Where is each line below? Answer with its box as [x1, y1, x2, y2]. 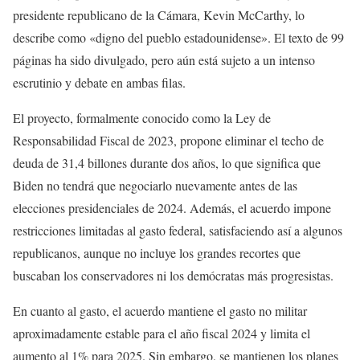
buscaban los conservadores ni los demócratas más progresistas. [13, 266, 333, 284]
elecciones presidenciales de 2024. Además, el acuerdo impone [13, 198, 331, 216]
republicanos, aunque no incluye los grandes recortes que [13, 243, 301, 261]
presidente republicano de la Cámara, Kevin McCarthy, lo [13, 6, 305, 23]
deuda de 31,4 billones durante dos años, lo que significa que [13, 153, 321, 171]
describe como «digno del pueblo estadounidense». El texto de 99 [13, 28, 344, 46]
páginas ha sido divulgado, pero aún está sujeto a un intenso [13, 51, 315, 68]
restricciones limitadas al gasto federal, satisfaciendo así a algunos [13, 221, 342, 239]
